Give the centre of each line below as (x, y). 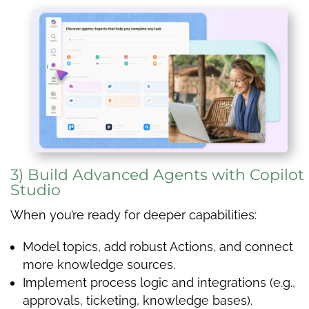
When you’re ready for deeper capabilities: (133, 215)
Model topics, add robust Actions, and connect (158, 246)
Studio (36, 190)
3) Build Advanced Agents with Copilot (157, 175)
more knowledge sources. (99, 264)
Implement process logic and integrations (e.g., (159, 282)
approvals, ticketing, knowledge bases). (138, 300)
